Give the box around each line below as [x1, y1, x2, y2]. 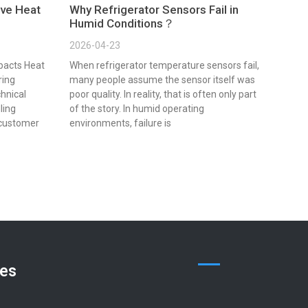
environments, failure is [69, 118, 171, 129]
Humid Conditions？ [69, 16, 175, 31]
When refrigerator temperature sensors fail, [69, 60, 259, 71]
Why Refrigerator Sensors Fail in [69, 3, 239, 17]
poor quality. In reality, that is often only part [69, 89, 256, 100]
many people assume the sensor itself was [69, 74, 255, 86]
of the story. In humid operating [69, 103, 204, 115]
